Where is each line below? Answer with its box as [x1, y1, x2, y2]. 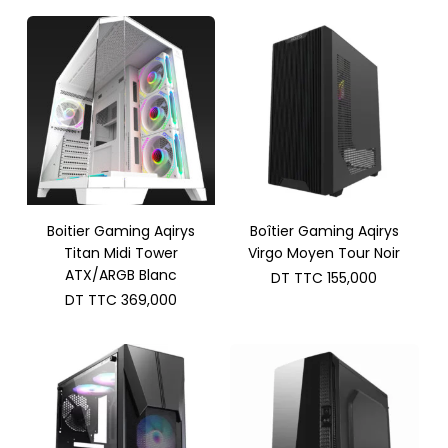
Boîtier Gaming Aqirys [249, 220, 399, 241]
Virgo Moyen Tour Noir [248, 242, 401, 263]
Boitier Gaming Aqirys [47, 220, 196, 241]
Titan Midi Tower [64, 242, 179, 263]
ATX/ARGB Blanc [65, 264, 178, 285]
